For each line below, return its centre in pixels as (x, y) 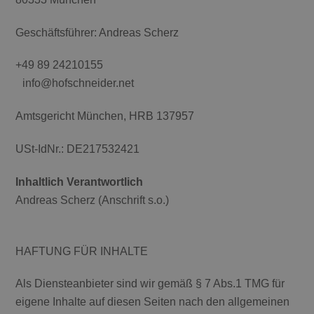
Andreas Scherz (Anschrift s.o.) (93, 200)
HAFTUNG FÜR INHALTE (82, 251)
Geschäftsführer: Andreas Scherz (97, 32)
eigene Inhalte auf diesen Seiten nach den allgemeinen (153, 302)
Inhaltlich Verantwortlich (83, 182)
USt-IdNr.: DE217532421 (78, 149)
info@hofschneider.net (75, 83)
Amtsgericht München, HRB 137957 (105, 116)
